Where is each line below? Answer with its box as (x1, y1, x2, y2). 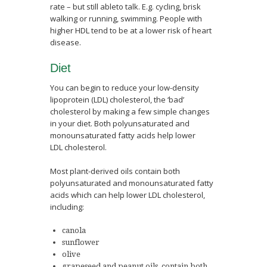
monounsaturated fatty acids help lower (50, 130, 195, 141)
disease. (50, 37, 81, 48)
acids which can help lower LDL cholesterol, (50, 190, 205, 200)
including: (50, 201, 84, 212)
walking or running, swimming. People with (50, 13, 202, 24)
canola (62, 226, 86, 235)
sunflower (62, 238, 100, 247)
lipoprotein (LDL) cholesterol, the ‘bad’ (50, 94, 184, 105)
